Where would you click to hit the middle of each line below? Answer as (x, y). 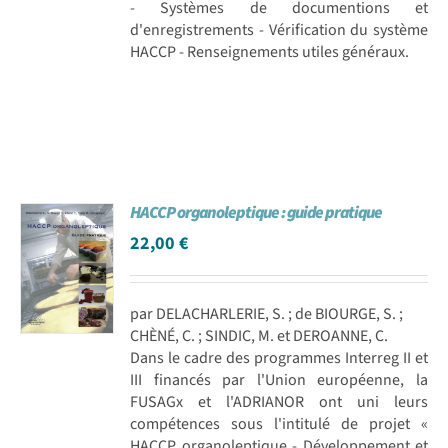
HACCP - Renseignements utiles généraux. (270, 51)
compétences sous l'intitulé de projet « (279, 423)
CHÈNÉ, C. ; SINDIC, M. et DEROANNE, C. (259, 335)
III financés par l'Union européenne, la (279, 379)
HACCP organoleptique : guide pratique (256, 212)
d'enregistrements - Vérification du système (279, 29)
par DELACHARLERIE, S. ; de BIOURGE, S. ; (267, 313)
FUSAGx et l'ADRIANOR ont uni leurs (279, 401)
